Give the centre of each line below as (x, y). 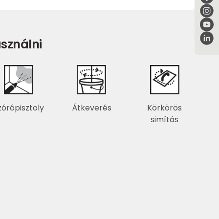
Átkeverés (91, 108)
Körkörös (165, 108)
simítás (165, 120)
